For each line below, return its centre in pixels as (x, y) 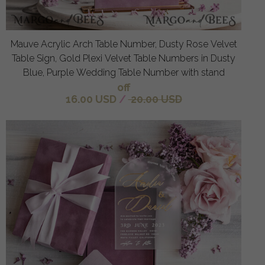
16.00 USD (91, 99)
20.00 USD (155, 99)
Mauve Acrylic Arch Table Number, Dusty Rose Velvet (124, 44)
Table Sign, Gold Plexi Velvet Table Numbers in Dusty (124, 59)
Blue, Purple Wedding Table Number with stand (124, 73)
